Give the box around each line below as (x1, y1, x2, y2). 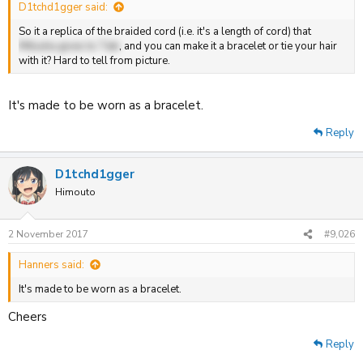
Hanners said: (19, 258, 84, 272)
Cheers (8, 308, 47, 325)
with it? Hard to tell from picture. (19, 53, 170, 68)
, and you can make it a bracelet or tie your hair (119, 39, 337, 53)
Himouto (55, 185, 96, 199)
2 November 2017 (8, 228, 88, 241)
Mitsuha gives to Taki (19, 39, 119, 53)
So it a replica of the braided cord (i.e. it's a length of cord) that (19, 24, 311, 39)
